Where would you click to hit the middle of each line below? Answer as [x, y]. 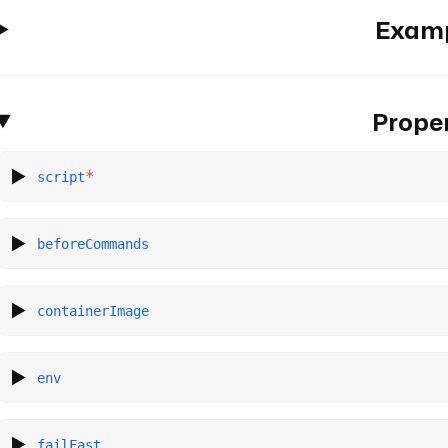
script [61, 176]
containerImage [93, 310]
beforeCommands [93, 243]
